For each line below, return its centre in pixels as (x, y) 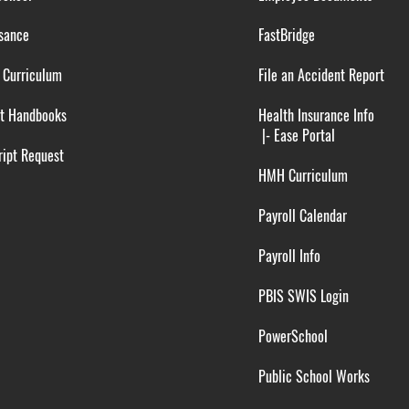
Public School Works (314, 376)
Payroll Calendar (300, 215)
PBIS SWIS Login (303, 296)
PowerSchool (293, 336)
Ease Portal (304, 135)
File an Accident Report (321, 75)
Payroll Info (287, 256)
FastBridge (286, 35)
